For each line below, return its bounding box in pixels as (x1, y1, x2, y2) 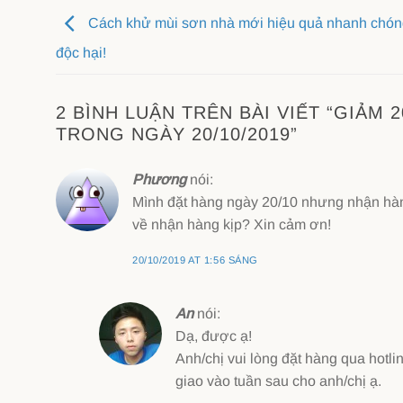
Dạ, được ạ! (175, 328, 252, 345)
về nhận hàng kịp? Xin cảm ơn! (132, 217, 331, 233)
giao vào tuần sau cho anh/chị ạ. (175, 373, 381, 390)
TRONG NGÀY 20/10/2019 (56, 124, 291, 145)
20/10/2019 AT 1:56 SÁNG (132, 255, 258, 266)
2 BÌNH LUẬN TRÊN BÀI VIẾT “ (56, 103, 334, 123)
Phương (132, 172, 186, 188)
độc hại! (56, 45, 106, 61)
